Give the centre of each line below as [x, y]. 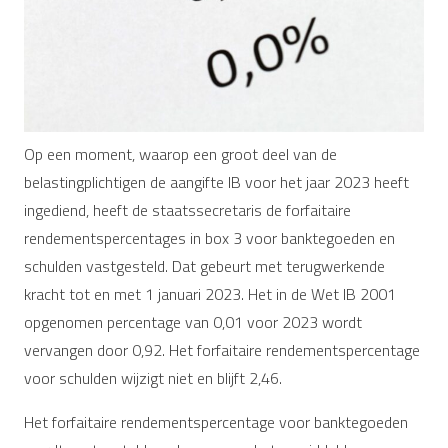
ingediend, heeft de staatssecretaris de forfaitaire [187, 209]
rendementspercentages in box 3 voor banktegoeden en [209, 237]
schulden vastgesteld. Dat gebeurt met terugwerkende [204, 265]
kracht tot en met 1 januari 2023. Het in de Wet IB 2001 [210, 293]
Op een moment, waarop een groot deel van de [180, 153]
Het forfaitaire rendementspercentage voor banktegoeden [216, 421]
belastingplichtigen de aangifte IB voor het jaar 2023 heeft [216, 181]
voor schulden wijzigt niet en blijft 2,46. [153, 377]
